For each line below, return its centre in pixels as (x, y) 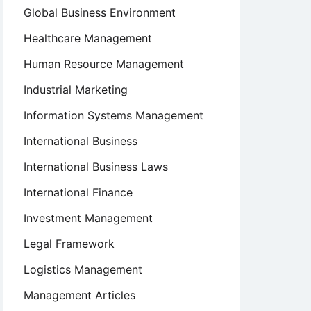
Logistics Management (83, 269)
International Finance (78, 192)
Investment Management (88, 218)
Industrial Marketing (76, 90)
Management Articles (79, 295)
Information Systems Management (114, 115)
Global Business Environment (100, 12)
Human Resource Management (104, 64)
